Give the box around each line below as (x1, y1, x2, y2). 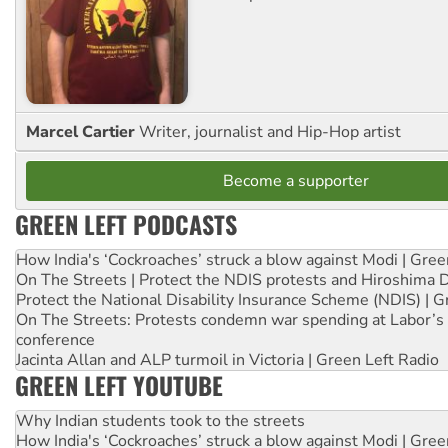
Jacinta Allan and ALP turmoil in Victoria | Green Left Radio (16, 348, 439, 371)
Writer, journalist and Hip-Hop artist (139, 120, 401, 143)
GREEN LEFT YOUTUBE (15, 366, 223, 403)
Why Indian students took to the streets (16, 409, 305, 432)
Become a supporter (223, 169, 369, 192)
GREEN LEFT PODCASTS (15, 205, 237, 242)
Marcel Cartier (26, 120, 139, 143)
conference (16, 328, 95, 351)
